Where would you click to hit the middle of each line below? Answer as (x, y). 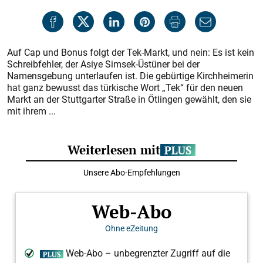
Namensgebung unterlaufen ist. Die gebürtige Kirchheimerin (130, 76)
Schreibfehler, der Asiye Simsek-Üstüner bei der (103, 64)
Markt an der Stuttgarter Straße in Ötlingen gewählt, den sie (129, 99)
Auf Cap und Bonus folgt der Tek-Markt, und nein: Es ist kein (131, 52)
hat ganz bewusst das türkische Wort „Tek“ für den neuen (125, 87)
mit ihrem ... (31, 111)
